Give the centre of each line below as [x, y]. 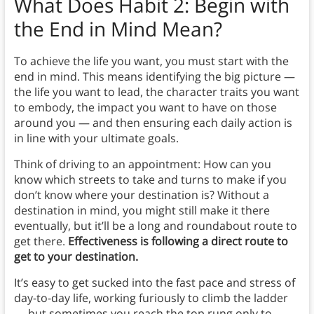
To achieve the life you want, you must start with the [151, 61]
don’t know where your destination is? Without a [141, 195]
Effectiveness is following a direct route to [178, 241]
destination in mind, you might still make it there [142, 211]
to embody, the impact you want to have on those [145, 108]
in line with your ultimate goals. [97, 138]
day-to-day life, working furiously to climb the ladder [151, 298]
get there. [41, 241]
